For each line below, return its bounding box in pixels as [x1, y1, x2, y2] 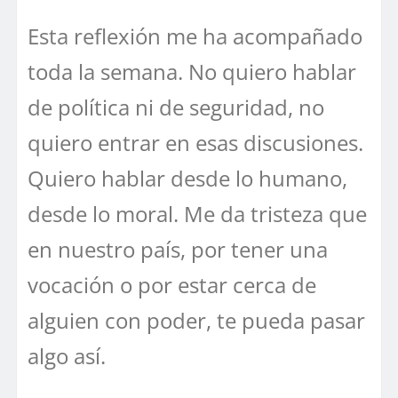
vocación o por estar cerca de [28, 269, 316, 299]
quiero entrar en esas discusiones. [28, 127, 363, 157]
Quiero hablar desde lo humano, [28, 163, 347, 193]
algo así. [28, 340, 106, 370]
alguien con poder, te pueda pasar [28, 305, 365, 335]
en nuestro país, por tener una [28, 234, 328, 264]
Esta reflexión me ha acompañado [28, 20, 362, 51]
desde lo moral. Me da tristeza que [28, 198, 367, 228]
